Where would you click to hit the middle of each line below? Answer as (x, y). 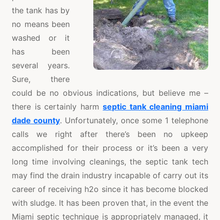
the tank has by (41, 11)
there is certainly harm (57, 107)
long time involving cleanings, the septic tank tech (110, 162)
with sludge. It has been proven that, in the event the (110, 203)
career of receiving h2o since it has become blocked (110, 189)
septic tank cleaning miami (156, 107)
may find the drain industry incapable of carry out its (110, 176)
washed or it (41, 38)
